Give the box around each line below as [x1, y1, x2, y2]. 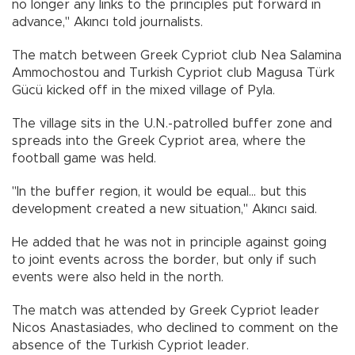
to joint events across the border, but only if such [12, 253, 316, 266]
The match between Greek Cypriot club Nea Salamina [12, 48, 342, 62]
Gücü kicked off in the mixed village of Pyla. [12, 83, 275, 97]
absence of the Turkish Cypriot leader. [12, 338, 249, 352]
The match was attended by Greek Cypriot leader [12, 303, 319, 317]
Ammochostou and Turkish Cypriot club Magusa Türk [12, 66, 334, 79]
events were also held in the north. [12, 270, 223, 284]
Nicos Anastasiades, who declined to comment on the [12, 321, 338, 334]
